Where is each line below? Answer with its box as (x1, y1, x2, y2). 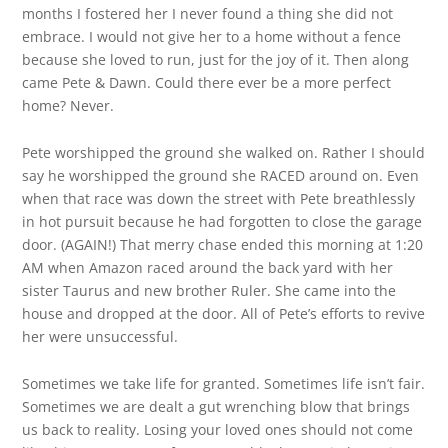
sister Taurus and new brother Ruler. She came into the (22, 281, 397, 300)
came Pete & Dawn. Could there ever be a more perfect (22, 73, 392, 92)
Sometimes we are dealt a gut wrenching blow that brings (22, 397, 411, 416)
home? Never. (22, 96, 115, 115)
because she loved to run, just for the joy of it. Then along (22, 50, 410, 69)
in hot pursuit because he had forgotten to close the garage (22, 212, 423, 231)
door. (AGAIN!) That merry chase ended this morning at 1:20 (22, 235, 424, 254)
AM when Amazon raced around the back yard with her (22, 258, 394, 277)
